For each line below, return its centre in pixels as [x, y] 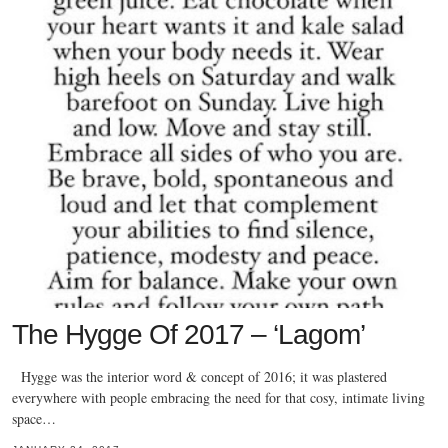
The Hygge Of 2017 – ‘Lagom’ [188, 334]
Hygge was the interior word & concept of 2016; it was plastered [199, 376]
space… [34, 418]
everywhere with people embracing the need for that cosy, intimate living [218, 397]
